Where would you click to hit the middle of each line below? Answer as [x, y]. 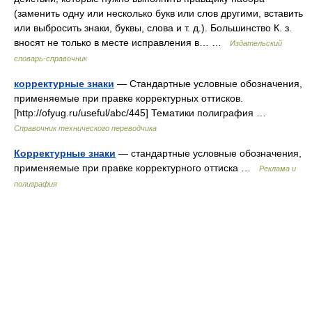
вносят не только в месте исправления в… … [122, 42]
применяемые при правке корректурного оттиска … [136, 168]
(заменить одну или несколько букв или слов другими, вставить [158, 13]
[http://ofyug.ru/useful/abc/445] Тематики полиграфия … [143, 113]
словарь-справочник [50, 58]
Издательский [256, 43]
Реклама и [278, 169]
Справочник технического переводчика [85, 128]
